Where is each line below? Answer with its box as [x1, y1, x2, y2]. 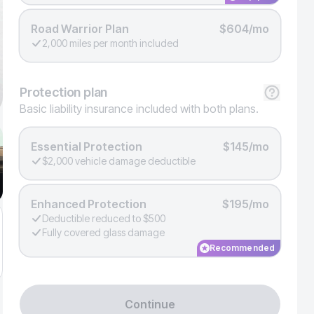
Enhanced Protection [31, 197, 146, 211]
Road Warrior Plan [31, 22, 129, 36]
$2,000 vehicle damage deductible [42, 155, 196, 167]
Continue [125, 297, 175, 311]
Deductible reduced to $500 [42, 212, 165, 224]
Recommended [209, 243, 275, 253]
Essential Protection [31, 139, 142, 153]
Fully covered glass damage [42, 226, 165, 238]
